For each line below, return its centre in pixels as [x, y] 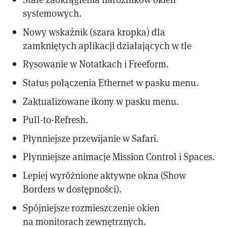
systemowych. [52, 13]
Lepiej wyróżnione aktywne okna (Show [105, 175]
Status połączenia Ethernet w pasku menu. [111, 82]
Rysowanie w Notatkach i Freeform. [96, 64]
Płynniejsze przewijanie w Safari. [91, 138]
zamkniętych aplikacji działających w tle [107, 45]
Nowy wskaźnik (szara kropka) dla [94, 31]
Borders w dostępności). [72, 188]
